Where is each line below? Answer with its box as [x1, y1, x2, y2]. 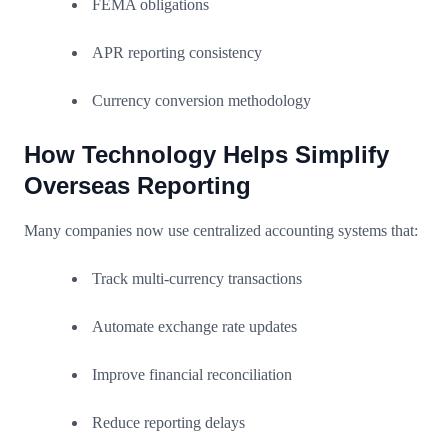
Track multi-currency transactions [92, 269, 302, 287]
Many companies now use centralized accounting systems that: [24, 221, 418, 239]
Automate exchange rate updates [92, 317, 297, 335]
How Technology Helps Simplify [24, 140, 389, 168]
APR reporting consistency [92, 43, 262, 61]
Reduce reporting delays [92, 413, 245, 431]
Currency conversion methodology [92, 91, 311, 109]
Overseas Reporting [24, 171, 251, 199]
